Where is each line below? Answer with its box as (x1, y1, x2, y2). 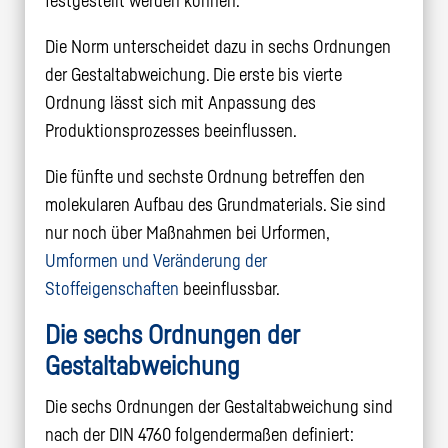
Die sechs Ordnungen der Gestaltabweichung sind (44, 397, 393, 416)
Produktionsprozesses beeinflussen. (44, 121, 297, 140)
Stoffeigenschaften (44, 279, 179, 298)
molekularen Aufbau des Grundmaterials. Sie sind (44, 195, 386, 214)
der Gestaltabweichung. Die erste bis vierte (44, 65, 342, 84)
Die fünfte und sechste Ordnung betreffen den (44, 167, 365, 186)
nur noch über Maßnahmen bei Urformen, (44, 223, 329, 242)
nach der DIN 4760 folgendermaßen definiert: (44, 425, 354, 444)
